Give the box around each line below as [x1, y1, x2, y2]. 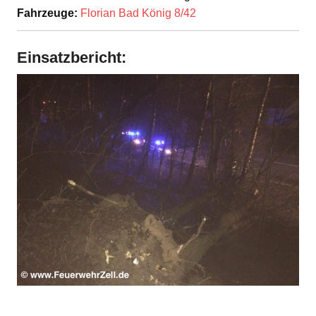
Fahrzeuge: [17, 7, 78, 20]
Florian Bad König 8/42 [80, 7, 196, 20]
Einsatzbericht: [17, 49, 126, 67]
